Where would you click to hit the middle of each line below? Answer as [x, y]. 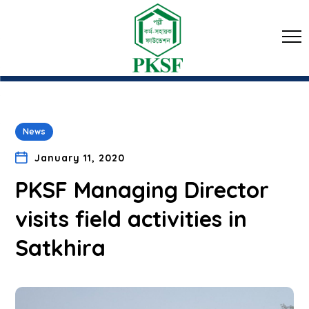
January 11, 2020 [79, 158]
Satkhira [61, 248]
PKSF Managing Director [142, 190]
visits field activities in [131, 219]
